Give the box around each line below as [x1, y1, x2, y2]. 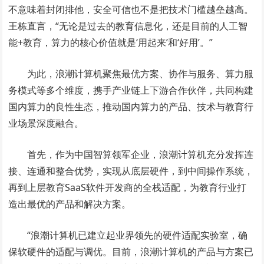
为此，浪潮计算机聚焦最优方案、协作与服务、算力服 [27, 67, 254, 80]
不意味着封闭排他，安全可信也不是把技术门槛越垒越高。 [8, 2, 254, 16]
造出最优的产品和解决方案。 [8, 197, 131, 210]
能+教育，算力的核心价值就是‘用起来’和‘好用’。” [8, 35, 213, 49]
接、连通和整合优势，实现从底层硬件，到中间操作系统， [8, 164, 254, 177]
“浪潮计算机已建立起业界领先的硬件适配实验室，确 [27, 228, 248, 242]
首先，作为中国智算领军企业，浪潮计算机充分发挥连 [27, 147, 254, 161]
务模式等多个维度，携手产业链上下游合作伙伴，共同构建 [8, 83, 254, 97]
